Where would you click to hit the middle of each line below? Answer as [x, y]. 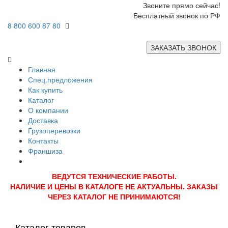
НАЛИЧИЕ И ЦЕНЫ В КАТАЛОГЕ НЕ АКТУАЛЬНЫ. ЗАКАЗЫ [114, 186]
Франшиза [45, 151]
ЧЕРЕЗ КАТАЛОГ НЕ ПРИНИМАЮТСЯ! [114, 196]
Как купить [45, 90]
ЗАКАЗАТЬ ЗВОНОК [183, 47]
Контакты [43, 140]
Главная [42, 69]
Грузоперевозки [54, 130]
